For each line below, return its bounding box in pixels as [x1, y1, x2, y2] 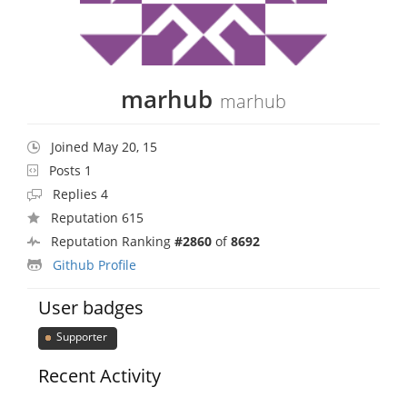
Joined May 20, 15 [51, 137, 157, 155]
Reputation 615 [51, 208, 144, 226]
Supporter [53, 329, 107, 345]
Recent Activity [38, 363, 162, 389]
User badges [38, 294, 144, 320]
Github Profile [53, 255, 136, 273]
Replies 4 [53, 184, 108, 203]
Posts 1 [49, 161, 92, 179]
